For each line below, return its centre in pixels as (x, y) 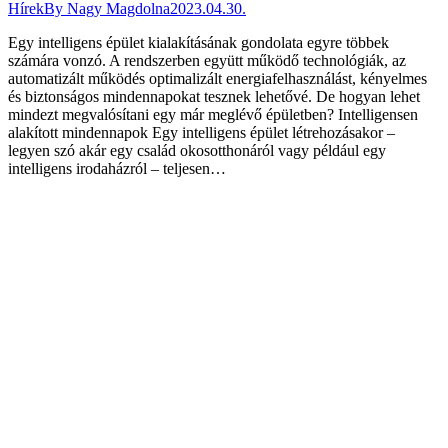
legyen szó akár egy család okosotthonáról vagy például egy (197, 150)
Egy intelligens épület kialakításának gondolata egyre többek (198, 42)
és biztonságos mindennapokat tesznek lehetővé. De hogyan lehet (214, 96)
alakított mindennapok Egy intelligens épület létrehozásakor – (201, 132)
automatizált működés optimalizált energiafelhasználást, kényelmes (217, 78)
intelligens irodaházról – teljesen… (117, 168)
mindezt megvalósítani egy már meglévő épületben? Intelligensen (213, 114)
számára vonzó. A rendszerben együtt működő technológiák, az (207, 60)
